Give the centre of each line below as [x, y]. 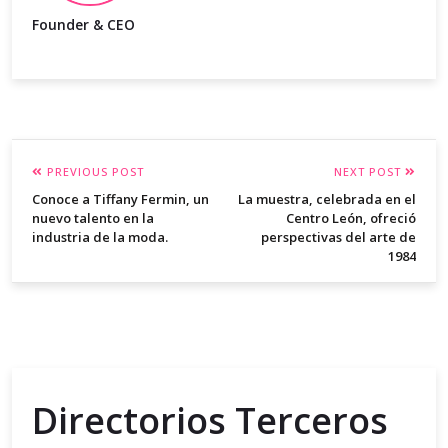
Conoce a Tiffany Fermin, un [120, 199]
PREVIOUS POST [93, 172]
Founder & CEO [83, 25]
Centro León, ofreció [351, 218]
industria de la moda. [100, 237]
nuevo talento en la [93, 218]
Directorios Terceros [210, 421]
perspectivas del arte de [338, 237]
